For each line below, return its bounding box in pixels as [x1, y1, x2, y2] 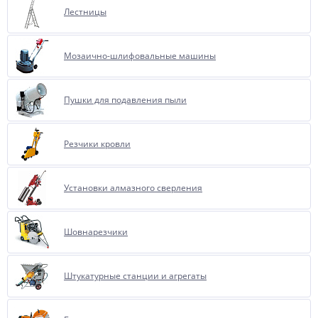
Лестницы [64, 6, 106, 18]
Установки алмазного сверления [64, 182, 202, 194]
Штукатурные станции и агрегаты [64, 270, 207, 282]
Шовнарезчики [64, 226, 128, 238]
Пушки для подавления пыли [64, 94, 187, 106]
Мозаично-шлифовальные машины [64, 50, 216, 62]
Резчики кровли [64, 138, 131, 150]
